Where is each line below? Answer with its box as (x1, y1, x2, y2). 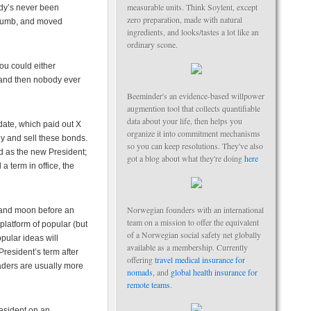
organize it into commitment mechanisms (127, 128, 260, 139)
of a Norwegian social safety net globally (127, 229, 261, 240)
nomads (127, 267, 153, 278)
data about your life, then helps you (127, 115, 242, 126)
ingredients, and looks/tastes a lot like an (127, 26, 259, 37)
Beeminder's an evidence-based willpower (127, 90, 264, 101)
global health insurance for (171, 267, 258, 278)
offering (127, 254, 155, 265)
